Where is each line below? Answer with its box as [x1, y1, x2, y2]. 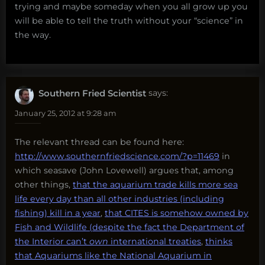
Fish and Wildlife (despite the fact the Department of [15, 222, 244, 233]
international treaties [111, 236, 201, 247]
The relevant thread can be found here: [15, 137, 184, 148]
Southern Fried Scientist [38, 88, 146, 99]
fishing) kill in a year [15, 208, 101, 219]
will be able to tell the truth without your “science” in [15, 15, 243, 27]
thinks [205, 236, 232, 247]
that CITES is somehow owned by [105, 208, 248, 219]
